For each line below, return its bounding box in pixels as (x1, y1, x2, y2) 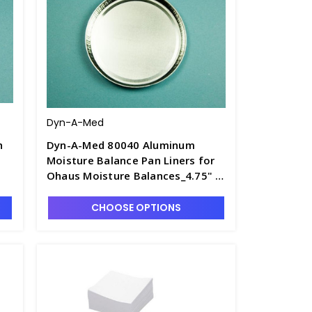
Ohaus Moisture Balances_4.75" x (46, 169, 221, 182)
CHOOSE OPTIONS (91, 201, 181, 214)
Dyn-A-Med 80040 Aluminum (46, 138, 195, 152)
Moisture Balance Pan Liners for (46, 153, 215, 167)
